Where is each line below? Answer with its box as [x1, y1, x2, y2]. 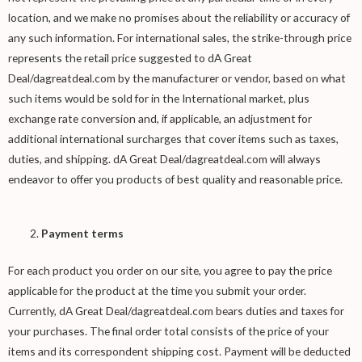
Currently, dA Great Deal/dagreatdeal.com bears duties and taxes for [8, 303, 344, 318]
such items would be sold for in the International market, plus [8, 91, 309, 106]
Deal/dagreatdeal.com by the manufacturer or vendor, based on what [8, 71, 346, 86]
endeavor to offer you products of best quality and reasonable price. [8, 172, 343, 187]
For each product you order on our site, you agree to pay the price [8, 263, 332, 277]
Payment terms [41, 226, 124, 241]
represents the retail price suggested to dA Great [8, 51, 252, 65]
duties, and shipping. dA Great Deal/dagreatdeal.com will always [8, 152, 321, 166]
